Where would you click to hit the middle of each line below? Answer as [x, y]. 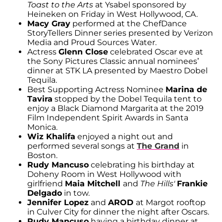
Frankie [192, 183]
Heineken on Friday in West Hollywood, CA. [112, 14]
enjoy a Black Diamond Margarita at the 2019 [115, 108]
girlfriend [46, 183]
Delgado [45, 193]
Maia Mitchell [94, 183]
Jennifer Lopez [58, 202]
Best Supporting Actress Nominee [96, 89]
